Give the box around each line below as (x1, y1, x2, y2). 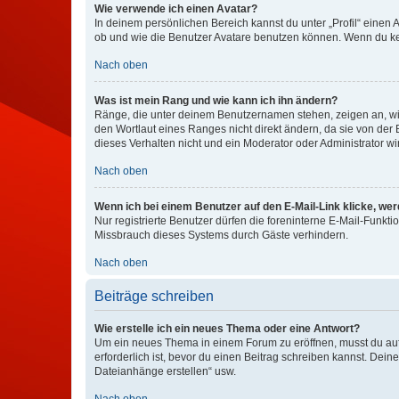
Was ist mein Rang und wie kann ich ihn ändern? (94, 94, 338, 107)
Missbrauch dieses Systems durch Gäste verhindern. (94, 229, 348, 241)
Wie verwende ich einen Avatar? (94, 3, 257, 15)
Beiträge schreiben (94, 289, 214, 304)
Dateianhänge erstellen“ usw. (94, 365, 236, 378)
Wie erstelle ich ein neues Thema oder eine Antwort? (94, 322, 360, 335)
